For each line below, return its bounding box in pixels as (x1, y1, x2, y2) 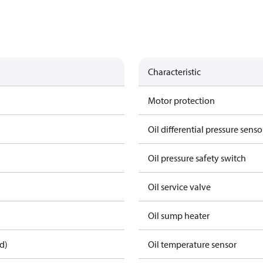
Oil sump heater (148, 210, 210, 221)
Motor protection (148, 95, 215, 106)
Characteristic (148, 66, 201, 77)
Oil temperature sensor (148, 238, 237, 250)
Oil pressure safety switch (148, 152, 246, 164)
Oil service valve (148, 181, 211, 193)
